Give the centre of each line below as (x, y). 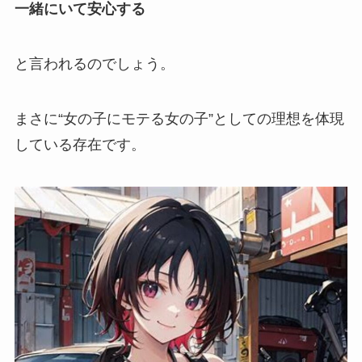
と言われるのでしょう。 (94, 64)
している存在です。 (80, 145)
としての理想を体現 (278, 119)
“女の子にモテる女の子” (135, 119)
